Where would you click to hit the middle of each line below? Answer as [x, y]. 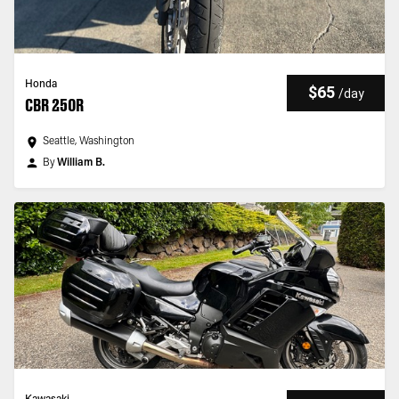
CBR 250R [54, 105]
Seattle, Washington [89, 142]
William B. [81, 163]
